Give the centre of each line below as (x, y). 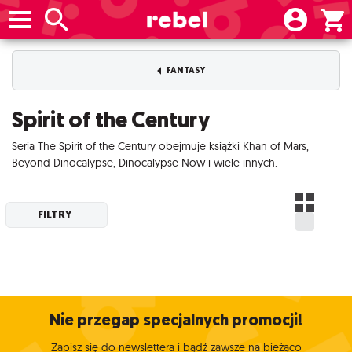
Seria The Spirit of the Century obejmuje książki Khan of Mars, (160, 147)
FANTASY (185, 71)
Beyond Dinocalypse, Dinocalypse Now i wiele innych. (145, 163)
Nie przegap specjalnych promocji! (176, 321)
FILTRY (55, 215)
